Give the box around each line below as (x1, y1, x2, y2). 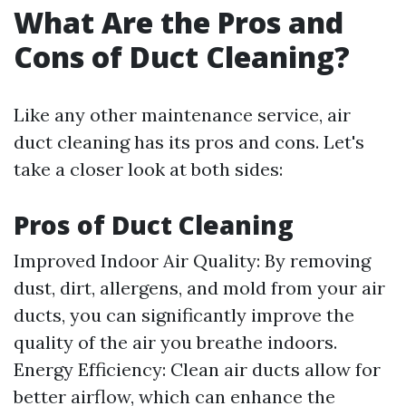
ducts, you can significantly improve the (14, 304, 354, 326)
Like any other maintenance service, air (14, 103, 351, 126)
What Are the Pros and (14, 3, 343, 42)
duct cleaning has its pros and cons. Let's (14, 130, 364, 153)
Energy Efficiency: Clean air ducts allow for (14, 358, 381, 381)
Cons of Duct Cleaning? (14, 37, 350, 76)
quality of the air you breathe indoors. (14, 331, 337, 353)
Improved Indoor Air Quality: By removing (14, 249, 371, 272)
